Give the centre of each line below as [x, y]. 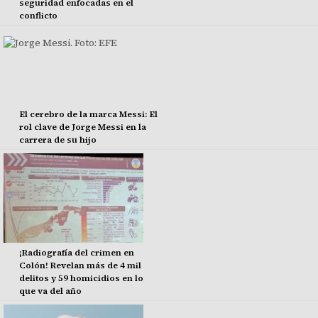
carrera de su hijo [57, 140]
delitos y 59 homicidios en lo [81, 278]
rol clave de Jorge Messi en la [82, 127]
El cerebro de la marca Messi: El [88, 115]
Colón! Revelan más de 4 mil [80, 265]
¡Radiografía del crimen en [76, 252]
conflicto [38, 16]
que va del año [50, 291]
